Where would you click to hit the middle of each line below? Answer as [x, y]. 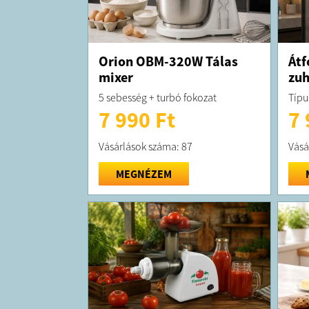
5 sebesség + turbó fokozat [157, 97]
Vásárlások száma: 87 [145, 146]
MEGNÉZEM [143, 173]
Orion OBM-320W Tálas [168, 61]
